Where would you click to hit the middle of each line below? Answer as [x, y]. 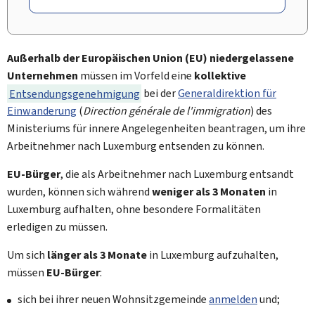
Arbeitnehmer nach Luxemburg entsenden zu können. [136, 146]
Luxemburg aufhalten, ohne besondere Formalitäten [134, 209]
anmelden [233, 299]
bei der [160, 93]
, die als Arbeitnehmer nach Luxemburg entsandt [177, 174]
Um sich [27, 255]
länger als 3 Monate [97, 255]
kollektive [220, 76]
